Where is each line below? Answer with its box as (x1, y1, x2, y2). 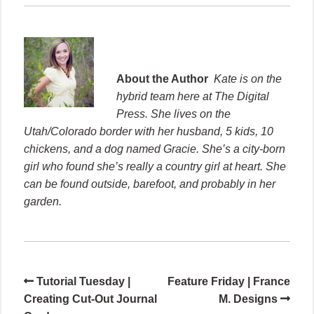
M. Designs (219, 292, 278, 305)
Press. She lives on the (116, 107, 231, 120)
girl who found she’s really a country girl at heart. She (24, 160, 286, 172)
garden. (24, 195, 62, 207)
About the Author (116, 72, 214, 85)
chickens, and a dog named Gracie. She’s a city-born (24, 142, 285, 155)
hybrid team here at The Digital (116, 90, 269, 102)
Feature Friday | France (168, 275, 290, 287)
